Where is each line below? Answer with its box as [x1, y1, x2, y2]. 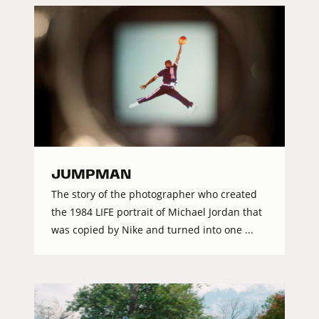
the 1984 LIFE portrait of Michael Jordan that [51, 205, 262, 219]
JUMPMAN [51, 167, 131, 182]
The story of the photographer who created [51, 187, 257, 202]
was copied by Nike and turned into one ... [51, 223, 253, 237]
